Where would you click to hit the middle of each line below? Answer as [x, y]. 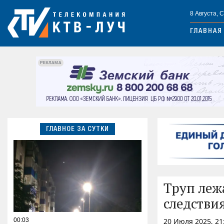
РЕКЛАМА [51, 62]
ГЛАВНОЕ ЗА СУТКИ [77, 129]
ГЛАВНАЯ [206, 32]
